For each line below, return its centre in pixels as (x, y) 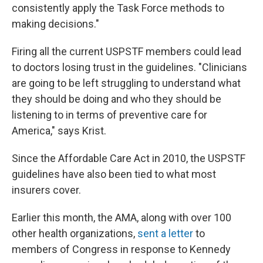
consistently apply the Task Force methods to (118, 8)
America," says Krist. (59, 131)
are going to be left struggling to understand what (126, 83)
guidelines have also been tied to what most (114, 174)
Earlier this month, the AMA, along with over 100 (122, 218)
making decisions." (55, 24)
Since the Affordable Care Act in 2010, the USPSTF (129, 158)
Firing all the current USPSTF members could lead (127, 51)
